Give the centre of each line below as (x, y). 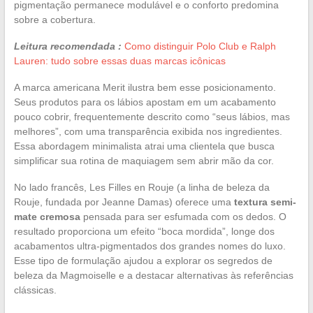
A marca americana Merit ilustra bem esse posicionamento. (145, 87)
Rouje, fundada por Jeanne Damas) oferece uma (124, 202)
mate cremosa (47, 216)
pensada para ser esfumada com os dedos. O (183, 216)
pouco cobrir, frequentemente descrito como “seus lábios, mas (152, 116)
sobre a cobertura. (54, 19)
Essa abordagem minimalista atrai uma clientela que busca (144, 146)
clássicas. (35, 290)
